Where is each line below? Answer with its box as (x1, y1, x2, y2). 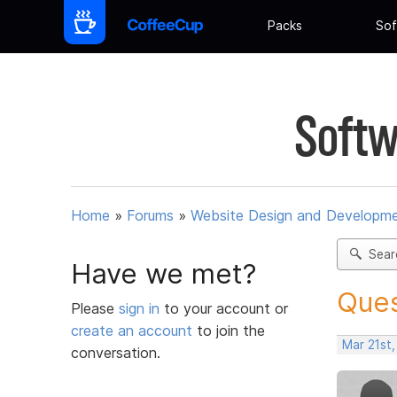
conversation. (71, 343, 160, 362)
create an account (71, 321, 192, 339)
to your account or (164, 299, 288, 317)
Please (71, 299, 119, 317)
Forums (127, 206, 174, 225)
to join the (192, 321, 265, 339)
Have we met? (71, 256, 257, 291)
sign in (119, 299, 164, 317)
